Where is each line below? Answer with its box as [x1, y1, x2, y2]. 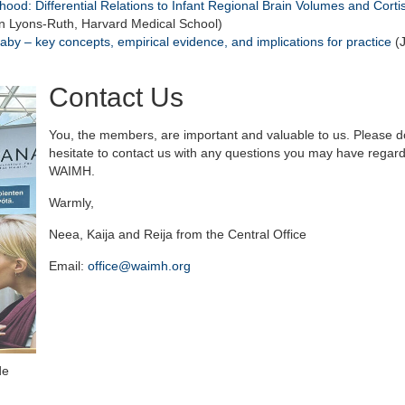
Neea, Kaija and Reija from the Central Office [49, 226, 306, 241]
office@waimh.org [88, 258, 191, 273]
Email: [49, 258, 88, 273]
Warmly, [49, 194, 94, 210]
